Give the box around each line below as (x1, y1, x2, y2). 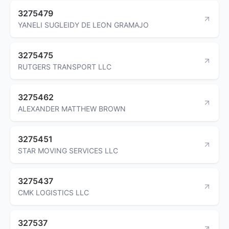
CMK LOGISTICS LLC (18, 188, 89, 197)
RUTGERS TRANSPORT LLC (18, 62, 111, 71)
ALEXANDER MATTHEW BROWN (18, 104, 126, 113)
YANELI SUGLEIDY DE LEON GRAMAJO (18, 20, 149, 29)
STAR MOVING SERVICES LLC (18, 146, 118, 155)
